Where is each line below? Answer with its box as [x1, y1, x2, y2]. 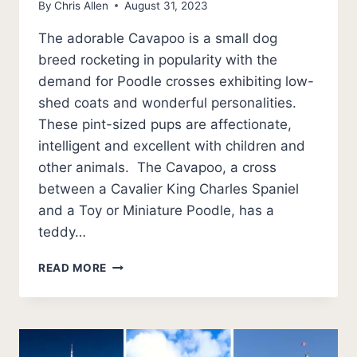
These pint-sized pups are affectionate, [38, 116, 292, 132]
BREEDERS [106, 290, 167, 304]
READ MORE [38, 261, 108, 274]
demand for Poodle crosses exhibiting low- [38, 73, 314, 89]
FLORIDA [106, 324, 157, 337]
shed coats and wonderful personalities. [38, 94, 296, 111]
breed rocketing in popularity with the [38, 51, 277, 68]
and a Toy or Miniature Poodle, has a [38, 202, 274, 218]
